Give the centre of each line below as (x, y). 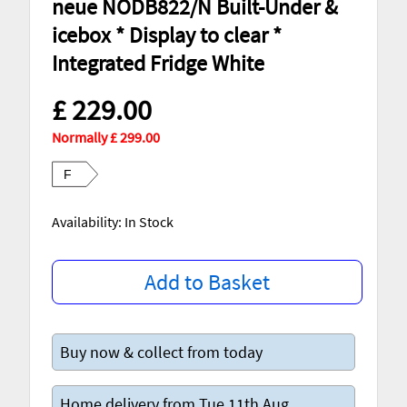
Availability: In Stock (113, 221)
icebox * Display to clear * (167, 35)
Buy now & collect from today (161, 352)
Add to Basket (207, 282)
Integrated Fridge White (158, 63)
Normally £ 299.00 (106, 137)
